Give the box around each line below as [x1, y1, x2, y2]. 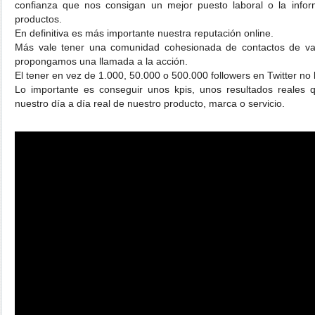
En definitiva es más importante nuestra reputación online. [15, 27, 274, 39]
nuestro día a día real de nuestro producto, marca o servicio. [15, 98, 285, 109]
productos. [15, 13, 62, 25]
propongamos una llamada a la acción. [15, 56, 188, 67]
